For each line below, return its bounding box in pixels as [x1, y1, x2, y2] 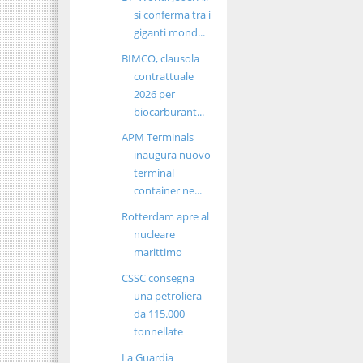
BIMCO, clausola [122, 50, 200, 66]
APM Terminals [122, 130, 194, 145]
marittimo [134, 245, 183, 260]
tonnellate [134, 323, 184, 339]
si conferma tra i [134, 6, 211, 22]
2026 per [134, 86, 176, 101]
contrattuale [134, 68, 194, 83]
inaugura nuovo [134, 147, 211, 163]
